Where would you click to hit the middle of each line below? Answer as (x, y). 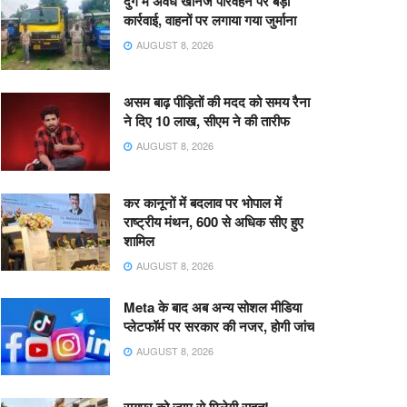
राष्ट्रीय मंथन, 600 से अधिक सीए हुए (213, 221)
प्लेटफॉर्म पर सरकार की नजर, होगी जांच (219, 326)
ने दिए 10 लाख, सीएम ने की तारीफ (207, 120)
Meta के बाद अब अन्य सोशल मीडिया (213, 307)
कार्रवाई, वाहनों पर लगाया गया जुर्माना (210, 20)
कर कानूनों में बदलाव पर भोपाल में (203, 202)
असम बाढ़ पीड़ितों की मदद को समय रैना (217, 101)
